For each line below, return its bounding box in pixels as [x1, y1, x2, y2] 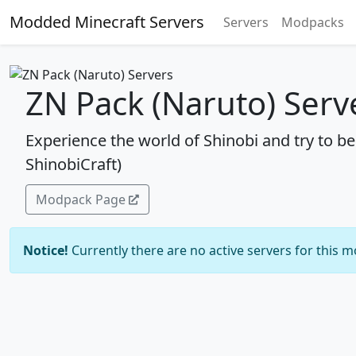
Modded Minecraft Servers [10, 11, 204, 33]
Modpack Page [36, 190, 126, 208]
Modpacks [281, 14, 344, 31]
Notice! [23, 241, 68, 259]
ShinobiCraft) [25, 153, 122, 175]
